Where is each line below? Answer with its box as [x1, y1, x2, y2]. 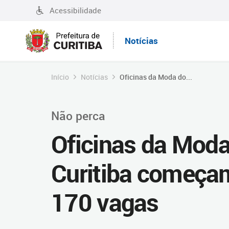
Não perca [51, 107, 105, 124]
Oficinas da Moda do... [120, 72, 192, 82]
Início [51, 72, 69, 82]
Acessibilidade [50, 5, 101, 15]
